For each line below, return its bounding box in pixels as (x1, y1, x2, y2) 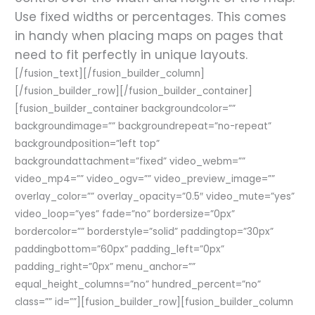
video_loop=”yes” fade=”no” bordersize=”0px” (15, 207, 236, 221)
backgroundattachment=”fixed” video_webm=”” (15, 154, 246, 168)
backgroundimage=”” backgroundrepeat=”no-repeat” (15, 119, 272, 133)
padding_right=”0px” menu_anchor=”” (15, 259, 196, 274)
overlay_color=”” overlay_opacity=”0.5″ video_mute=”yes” (15, 189, 295, 203)
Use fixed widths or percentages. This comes (15, 8, 287, 25)
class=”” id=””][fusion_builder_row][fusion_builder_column (15, 295, 294, 309)
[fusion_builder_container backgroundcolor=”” (15, 101, 236, 115)
